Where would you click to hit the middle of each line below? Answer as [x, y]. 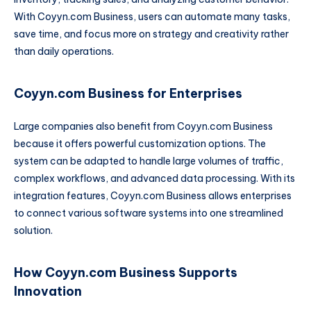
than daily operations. [64, 52]
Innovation [48, 291]
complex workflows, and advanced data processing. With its [154, 179]
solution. [33, 231]
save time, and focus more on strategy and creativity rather [151, 34]
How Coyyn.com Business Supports [126, 272]
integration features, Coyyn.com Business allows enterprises [153, 196]
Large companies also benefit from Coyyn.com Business [143, 127]
